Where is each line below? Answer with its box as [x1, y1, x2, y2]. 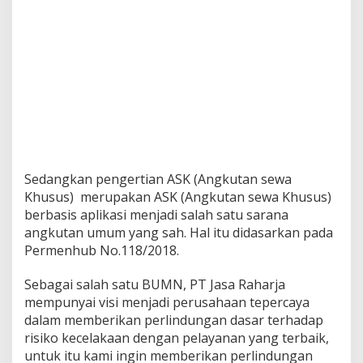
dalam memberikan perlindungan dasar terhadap [24, 311, 323, 329]
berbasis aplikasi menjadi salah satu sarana [24, 206, 288, 224]
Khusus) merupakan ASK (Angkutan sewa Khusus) [24, 188, 331, 206]
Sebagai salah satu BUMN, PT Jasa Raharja [24, 275, 285, 293]
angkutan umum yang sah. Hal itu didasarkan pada [24, 224, 333, 241]
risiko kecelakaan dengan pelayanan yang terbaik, [24, 329, 329, 347]
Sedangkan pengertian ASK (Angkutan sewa [24, 170, 292, 188]
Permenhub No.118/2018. [24, 241, 179, 259]
